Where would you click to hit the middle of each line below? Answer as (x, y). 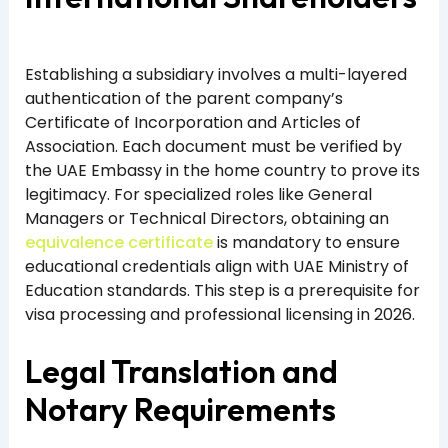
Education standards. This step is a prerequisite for (222, 290)
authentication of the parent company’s (183, 98)
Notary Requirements (180, 409)
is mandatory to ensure (306, 242)
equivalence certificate (118, 242)
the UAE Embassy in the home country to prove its (222, 170)
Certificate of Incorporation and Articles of (192, 122)
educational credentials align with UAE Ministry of (216, 266)
